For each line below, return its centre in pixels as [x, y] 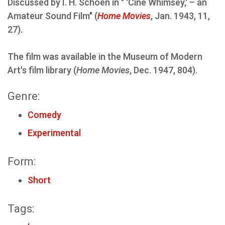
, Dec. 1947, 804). [163, 70]
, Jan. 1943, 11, [180, 16]
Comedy [44, 115]
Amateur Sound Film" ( [52, 16]
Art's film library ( [42, 70]
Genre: [24, 96]
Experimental [54, 133]
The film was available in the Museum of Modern [105, 57]
